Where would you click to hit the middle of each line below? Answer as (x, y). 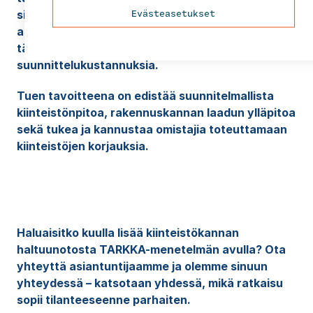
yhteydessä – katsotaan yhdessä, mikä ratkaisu (150, 283)
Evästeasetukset (174, 13)
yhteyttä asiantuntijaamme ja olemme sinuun (142, 267)
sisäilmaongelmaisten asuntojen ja (112, 15)
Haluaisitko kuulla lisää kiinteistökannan (128, 233)
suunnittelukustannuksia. (89, 65)
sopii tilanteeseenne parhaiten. (103, 300)
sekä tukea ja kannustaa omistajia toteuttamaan (152, 130)
